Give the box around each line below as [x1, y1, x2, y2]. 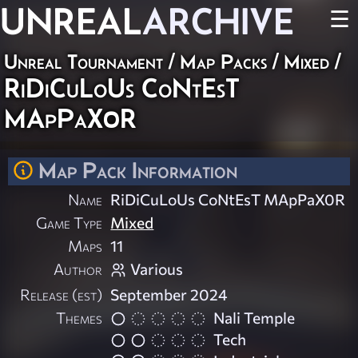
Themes [56, 308, 103, 328]
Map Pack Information [38, 157, 237, 183]
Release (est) [20, 284, 103, 304]
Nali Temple [213, 308, 296, 328]
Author [54, 259, 103, 279]
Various [130, 259, 184, 279]
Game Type [36, 213, 103, 233]
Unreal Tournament [4, 50, 163, 73]
